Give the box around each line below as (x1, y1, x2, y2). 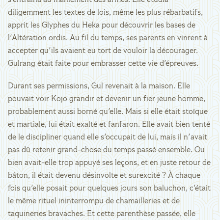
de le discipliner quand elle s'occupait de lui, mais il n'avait (8, 134, 207, 141)
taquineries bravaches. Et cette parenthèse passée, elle (8, 210, 195, 218)
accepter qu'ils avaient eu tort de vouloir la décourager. (8, 47, 198, 55)
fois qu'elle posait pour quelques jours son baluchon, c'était (8, 185, 211, 192)
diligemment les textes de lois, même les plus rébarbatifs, (8, 9, 203, 17)
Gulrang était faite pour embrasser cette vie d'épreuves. (8, 60, 198, 68)
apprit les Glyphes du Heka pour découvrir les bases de (8, 22, 195, 29)
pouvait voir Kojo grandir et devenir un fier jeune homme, (8, 95, 205, 103)
